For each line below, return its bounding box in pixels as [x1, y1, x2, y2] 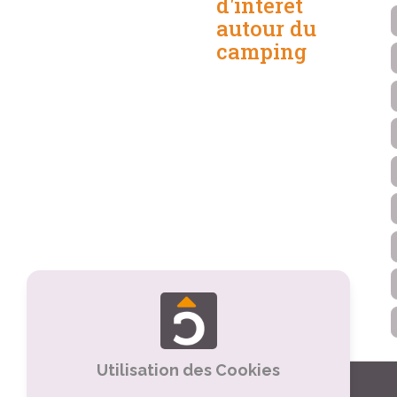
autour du [216, 14, 316, 43]
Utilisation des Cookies [97, 361, 280, 379]
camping [216, 37, 307, 66]
